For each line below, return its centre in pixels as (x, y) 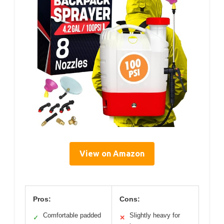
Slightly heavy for (155, 215)
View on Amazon (112, 154)
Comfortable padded (72, 215)
